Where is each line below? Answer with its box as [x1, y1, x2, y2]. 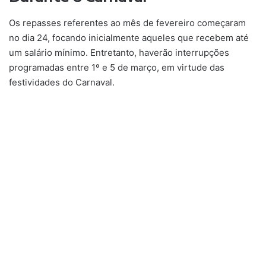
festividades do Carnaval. [9, 76, 115, 88]
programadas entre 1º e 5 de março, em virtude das [9, 61, 224, 73]
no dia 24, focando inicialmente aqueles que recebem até [9, 31, 249, 43]
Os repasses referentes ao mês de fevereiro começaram [9, 17, 246, 28]
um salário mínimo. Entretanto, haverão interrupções [9, 46, 229, 58]
